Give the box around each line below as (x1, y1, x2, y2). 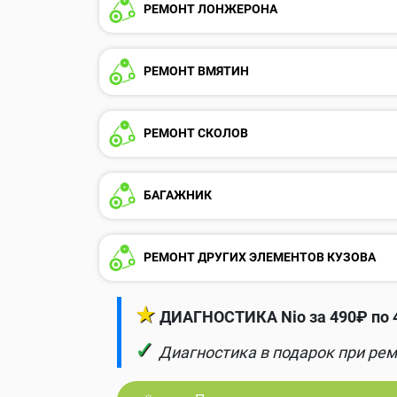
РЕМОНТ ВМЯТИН (141, 63, 249, 78)
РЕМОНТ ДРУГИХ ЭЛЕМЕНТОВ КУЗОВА (141, 249, 376, 264)
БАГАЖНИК (141, 187, 212, 202)
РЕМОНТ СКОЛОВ (141, 125, 248, 140)
